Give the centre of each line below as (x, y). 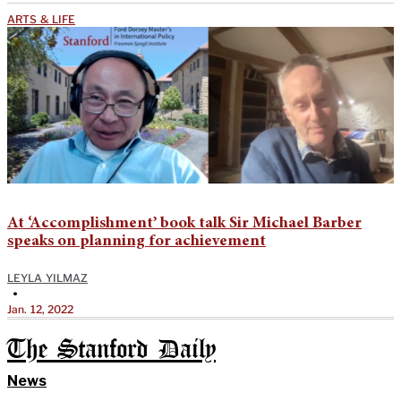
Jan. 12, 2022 (41, 309)
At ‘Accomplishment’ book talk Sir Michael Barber (184, 223)
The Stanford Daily (111, 350)
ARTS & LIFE (42, 19)
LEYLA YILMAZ (48, 277)
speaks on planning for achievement (137, 241)
